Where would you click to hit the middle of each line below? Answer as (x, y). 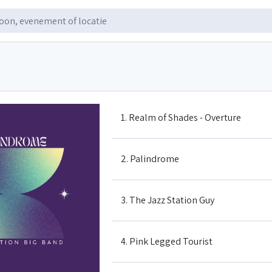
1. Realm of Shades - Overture (181, 117)
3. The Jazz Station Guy (168, 200)
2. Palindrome (150, 159)
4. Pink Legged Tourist (167, 241)
